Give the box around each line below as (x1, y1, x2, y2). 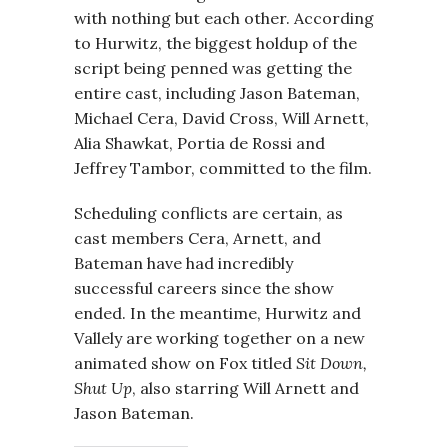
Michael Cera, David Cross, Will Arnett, (74, 108, 369, 128)
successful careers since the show (74, 278, 334, 298)
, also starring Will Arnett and (132, 378, 359, 398)
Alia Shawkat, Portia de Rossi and (74, 133, 325, 153)
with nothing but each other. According (74, 8, 374, 28)
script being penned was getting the (74, 58, 352, 78)
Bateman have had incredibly (74, 253, 293, 273)
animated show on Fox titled (74, 353, 296, 373)
